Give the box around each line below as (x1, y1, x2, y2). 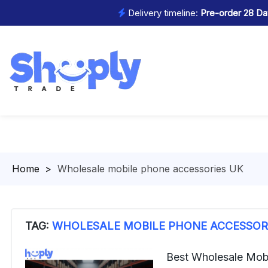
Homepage (12, 163, 62, 175)
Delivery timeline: (125, 7, 198, 19)
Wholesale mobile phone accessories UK (57, 163, 243, 175)
